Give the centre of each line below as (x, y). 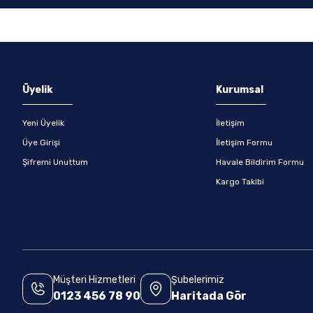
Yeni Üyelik (43, 123)
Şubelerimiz (198, 280)
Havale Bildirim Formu (260, 162)
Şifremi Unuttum (55, 162)
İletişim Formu (245, 143)
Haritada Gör (209, 296)
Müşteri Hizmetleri (94, 280)
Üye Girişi (41, 143)
